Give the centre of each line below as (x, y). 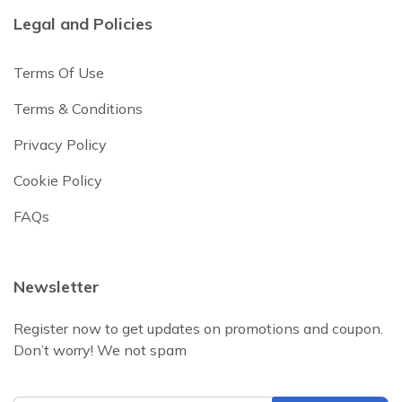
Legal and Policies (83, 24)
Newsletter (57, 287)
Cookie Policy (58, 180)
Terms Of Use (59, 73)
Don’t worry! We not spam (100, 350)
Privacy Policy (60, 144)
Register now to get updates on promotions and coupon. (198, 328)
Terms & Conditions (78, 109)
